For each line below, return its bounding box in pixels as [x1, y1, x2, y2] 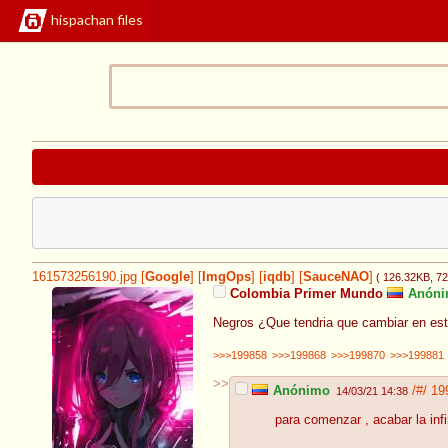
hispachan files [51, 11, 143, 29]
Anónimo [269, 383, 330, 398]
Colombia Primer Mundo [226, 287, 383, 302]
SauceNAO [303, 270, 369, 285]
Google [145, 270, 190, 285]
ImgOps [202, 270, 251, 285]
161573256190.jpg [32, 270, 137, 285]
